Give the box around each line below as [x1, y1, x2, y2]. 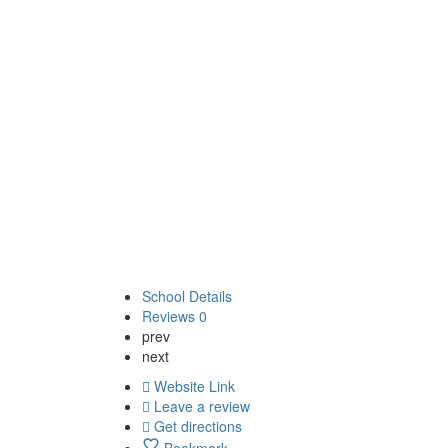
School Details [142, 285, 232, 306]
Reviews [142, 305, 199, 326]
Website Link [154, 375, 235, 396]
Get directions [154, 415, 242, 436]
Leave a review [154, 395, 250, 416]
